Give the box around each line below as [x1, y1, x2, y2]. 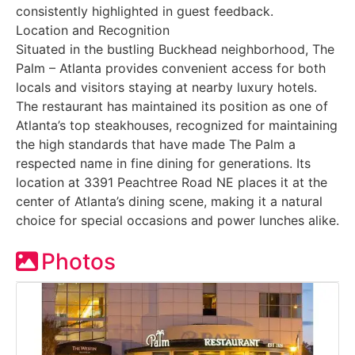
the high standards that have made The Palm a [16, 136, 296, 152]
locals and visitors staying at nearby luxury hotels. [16, 78, 317, 95]
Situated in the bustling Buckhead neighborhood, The [16, 40, 334, 57]
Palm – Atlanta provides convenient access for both [16, 59, 326, 76]
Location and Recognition [16, 21, 170, 38]
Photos [41, 247, 116, 275]
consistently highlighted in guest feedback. [16, 2, 273, 19]
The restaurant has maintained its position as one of [16, 97, 328, 114]
